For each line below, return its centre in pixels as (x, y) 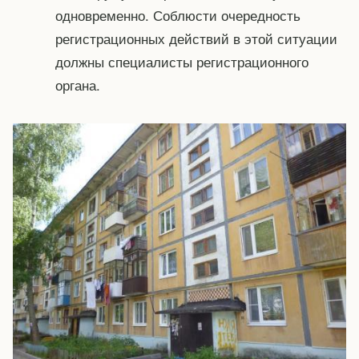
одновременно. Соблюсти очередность (177, 14)
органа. (77, 84)
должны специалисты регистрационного (182, 61)
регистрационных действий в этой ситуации (196, 38)
